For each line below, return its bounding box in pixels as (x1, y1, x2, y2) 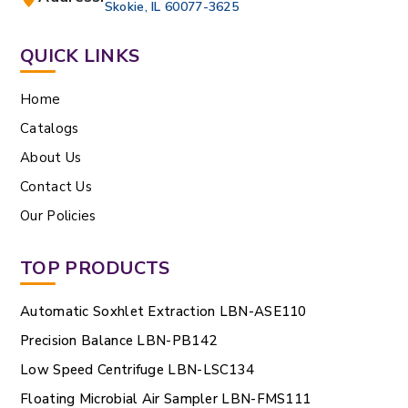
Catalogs (20, 118, 79, 138)
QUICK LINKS (20, 43, 140, 68)
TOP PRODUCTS (20, 255, 170, 280)
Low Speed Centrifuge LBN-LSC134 (20, 360, 255, 379)
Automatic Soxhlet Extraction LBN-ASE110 (20, 301, 307, 321)
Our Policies (20, 206, 97, 225)
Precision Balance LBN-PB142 (20, 331, 218, 350)
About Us (20, 148, 82, 167)
